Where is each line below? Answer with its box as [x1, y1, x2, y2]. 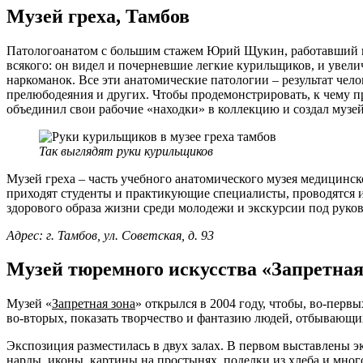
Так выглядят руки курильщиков [39, 143, 213, 158]
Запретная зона [52, 297, 135, 311]
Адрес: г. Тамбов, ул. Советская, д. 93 [6, 228, 220, 242]
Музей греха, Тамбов [6, 5, 190, 27]
